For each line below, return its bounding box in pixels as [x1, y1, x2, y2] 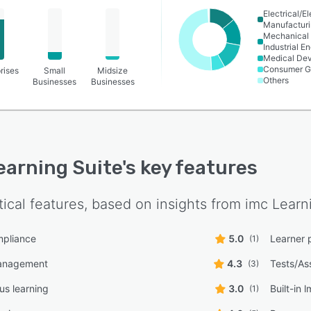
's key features [122, 156, 258, 179]
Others [263, 75, 289, 85]
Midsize [97, 65, 128, 76]
